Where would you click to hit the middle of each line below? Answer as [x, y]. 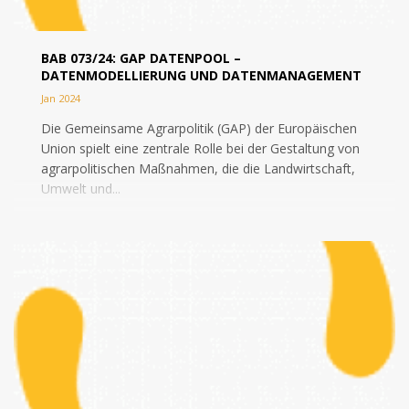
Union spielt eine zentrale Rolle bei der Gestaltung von [200, 148]
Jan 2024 [61, 98]
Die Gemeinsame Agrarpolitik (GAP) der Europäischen [199, 128]
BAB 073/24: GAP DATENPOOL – [141, 58]
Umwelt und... [81, 189]
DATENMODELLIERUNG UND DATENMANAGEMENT [201, 75]
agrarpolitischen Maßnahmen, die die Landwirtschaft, [198, 168]
